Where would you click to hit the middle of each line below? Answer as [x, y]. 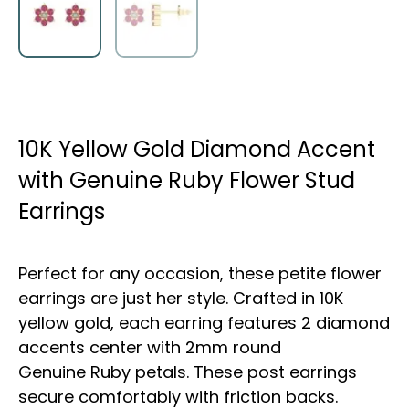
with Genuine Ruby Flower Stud [187, 180]
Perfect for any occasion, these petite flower [200, 273]
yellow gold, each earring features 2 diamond [204, 322]
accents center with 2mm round [150, 347]
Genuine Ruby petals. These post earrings [188, 372]
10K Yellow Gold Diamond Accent [197, 149]
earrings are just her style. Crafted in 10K [181, 298]
